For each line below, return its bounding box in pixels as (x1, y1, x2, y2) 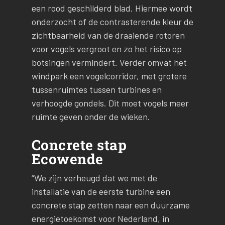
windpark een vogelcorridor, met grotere (31, 70, 187, 82)
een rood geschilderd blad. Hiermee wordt (31, 3, 192, 14)
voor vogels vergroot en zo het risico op (31, 43, 182, 55)
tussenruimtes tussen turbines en (31, 84, 162, 95)
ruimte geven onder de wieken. (31, 111, 150, 123)
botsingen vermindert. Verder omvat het (31, 57, 187, 68)
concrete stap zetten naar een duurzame (31, 199, 190, 210)
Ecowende (31, 149, 103, 168)
